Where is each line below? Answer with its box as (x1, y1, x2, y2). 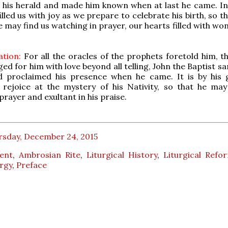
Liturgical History (87, 149, 157, 160)
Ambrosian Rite (19, 149, 80, 160)
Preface (16, 159, 47, 170)
